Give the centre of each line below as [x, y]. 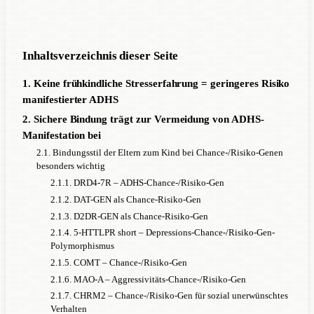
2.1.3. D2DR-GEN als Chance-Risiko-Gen [129, 216]
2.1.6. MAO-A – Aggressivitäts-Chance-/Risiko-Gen [148, 279]
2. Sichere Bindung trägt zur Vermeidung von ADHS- [143, 119]
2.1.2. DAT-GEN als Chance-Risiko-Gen [126, 199]
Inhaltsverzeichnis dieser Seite [101, 55]
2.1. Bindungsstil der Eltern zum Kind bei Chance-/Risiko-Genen [160, 152]
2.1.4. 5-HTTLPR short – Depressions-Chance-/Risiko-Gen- [163, 232]
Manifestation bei [62, 135]
